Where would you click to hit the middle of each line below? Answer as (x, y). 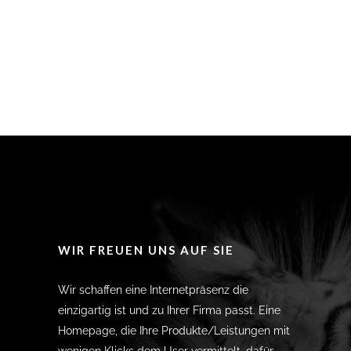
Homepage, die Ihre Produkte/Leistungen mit (174, 331)
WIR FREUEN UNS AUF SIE (146, 250)
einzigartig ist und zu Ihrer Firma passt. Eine (169, 310)
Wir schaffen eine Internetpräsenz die (153, 290)
